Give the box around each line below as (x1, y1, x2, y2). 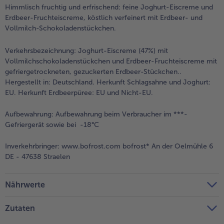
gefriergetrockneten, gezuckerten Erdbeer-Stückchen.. (5, 67, 181, 76)
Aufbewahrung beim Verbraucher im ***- (53, 110, 187, 119)
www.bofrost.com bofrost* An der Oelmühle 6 (59, 142, 213, 151)
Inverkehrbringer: (5, 142, 59, 151)
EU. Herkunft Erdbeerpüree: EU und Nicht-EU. (5, 88, 153, 97)
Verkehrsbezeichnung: (5, 46, 76, 55)
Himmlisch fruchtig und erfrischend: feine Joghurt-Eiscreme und (5, 3, 213, 12)
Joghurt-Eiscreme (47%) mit (76, 46, 168, 55)
